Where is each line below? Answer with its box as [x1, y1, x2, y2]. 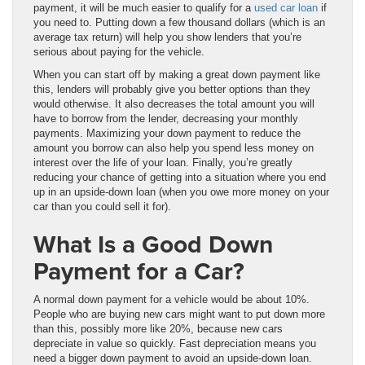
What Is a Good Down [33, 226, 273, 262]
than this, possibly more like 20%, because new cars [33, 322, 283, 335]
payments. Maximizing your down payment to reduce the [33, 126, 301, 139]
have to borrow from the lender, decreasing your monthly [33, 112, 298, 125]
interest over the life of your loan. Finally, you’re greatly [33, 156, 292, 169]
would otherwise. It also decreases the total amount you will [33, 97, 314, 110]
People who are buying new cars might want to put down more [33, 307, 325, 320]
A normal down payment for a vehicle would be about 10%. [33, 292, 310, 306]
